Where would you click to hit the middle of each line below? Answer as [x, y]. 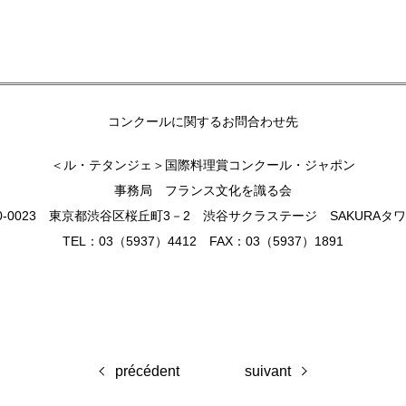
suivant [268, 372]
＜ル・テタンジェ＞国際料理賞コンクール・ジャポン [203, 164]
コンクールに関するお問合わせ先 [203, 121]
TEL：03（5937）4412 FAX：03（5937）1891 [203, 241]
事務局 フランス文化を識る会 [203, 190]
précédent [147, 372]
